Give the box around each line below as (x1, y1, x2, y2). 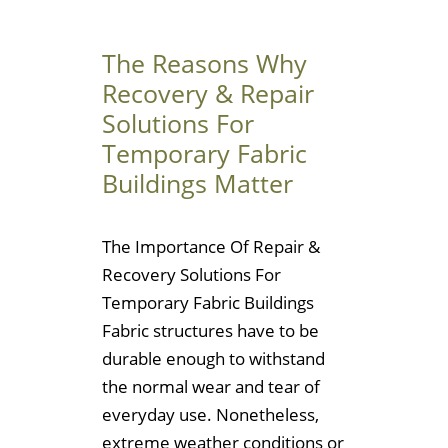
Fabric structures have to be (102, 318, 319, 342)
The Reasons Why (102, 46, 307, 81)
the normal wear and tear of (102, 374, 320, 398)
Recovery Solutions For (102, 262, 281, 286)
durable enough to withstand (102, 346, 325, 370)
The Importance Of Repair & (102, 234, 320, 258)
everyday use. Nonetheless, (102, 402, 319, 426)
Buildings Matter (102, 166, 293, 201)
